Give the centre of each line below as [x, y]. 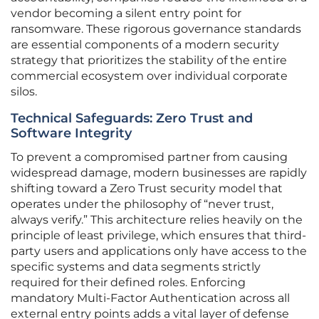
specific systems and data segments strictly [136, 267]
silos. [24, 92]
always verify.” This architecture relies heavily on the [157, 220]
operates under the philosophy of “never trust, [142, 204]
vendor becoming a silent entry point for [126, 14]
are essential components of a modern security [145, 45]
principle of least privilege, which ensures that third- [158, 236]
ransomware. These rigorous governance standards [156, 29]
